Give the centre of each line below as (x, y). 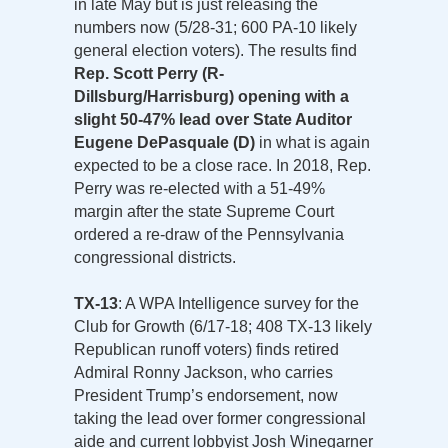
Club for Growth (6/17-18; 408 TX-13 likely (223, 326)
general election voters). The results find (215, 50)
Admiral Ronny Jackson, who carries (203, 372)
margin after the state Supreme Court (204, 211)
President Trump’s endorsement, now (206, 395)
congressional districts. (155, 257)
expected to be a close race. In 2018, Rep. (222, 165)
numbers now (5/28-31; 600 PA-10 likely (215, 27)
